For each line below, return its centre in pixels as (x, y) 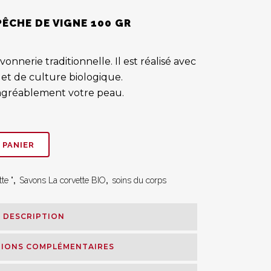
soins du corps (139, 180)
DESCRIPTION (34, 216)
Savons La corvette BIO (63, 180)
